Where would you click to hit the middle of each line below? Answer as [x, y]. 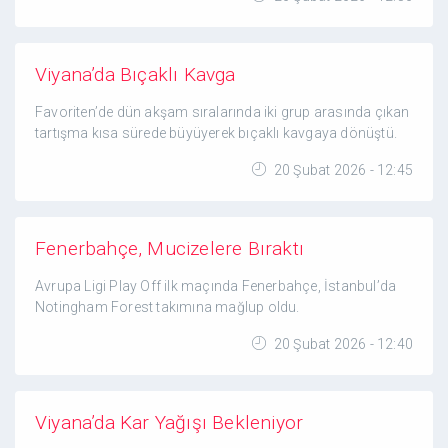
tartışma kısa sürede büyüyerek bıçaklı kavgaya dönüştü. [216, 133]
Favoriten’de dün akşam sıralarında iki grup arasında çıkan [222, 112]
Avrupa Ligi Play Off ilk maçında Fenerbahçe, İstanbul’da [216, 286]
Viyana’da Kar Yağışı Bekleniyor [169, 422]
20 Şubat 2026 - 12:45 [341, 170]
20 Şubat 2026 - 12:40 [341, 344]
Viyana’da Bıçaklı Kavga [135, 74]
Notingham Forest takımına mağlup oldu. [167, 307]
